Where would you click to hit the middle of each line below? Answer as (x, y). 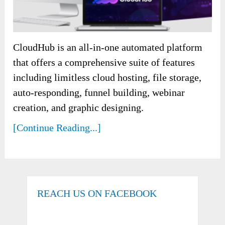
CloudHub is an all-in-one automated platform (108, 47)
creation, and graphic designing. (79, 107)
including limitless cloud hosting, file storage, (107, 77)
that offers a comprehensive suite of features (104, 62)
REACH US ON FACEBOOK (97, 194)
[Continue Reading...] (57, 128)
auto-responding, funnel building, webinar (99, 92)
